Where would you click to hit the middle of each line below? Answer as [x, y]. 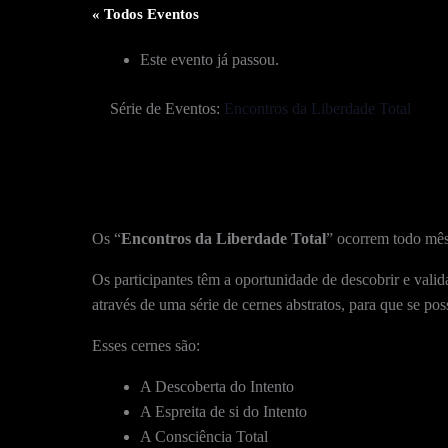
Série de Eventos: [167, 108]
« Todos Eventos [145, 13]
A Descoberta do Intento [217, 386]
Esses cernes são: [146, 345]
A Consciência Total [204, 436]
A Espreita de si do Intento [223, 411]
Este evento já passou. [209, 59]
